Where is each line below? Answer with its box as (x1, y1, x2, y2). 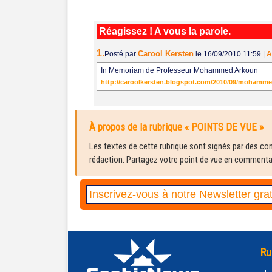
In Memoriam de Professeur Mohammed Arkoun (101, 66, 259, 75)
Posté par (104, 50, 138, 58)
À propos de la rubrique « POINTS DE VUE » (89, 120, 263, 133)
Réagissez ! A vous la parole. (99, 26, 231, 36)
